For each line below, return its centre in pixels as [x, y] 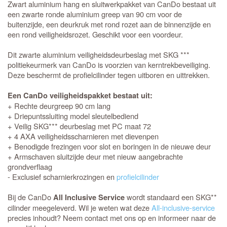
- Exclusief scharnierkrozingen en [62, 177]
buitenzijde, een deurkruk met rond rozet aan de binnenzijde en [109, 24]
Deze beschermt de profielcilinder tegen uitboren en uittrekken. [109, 75]
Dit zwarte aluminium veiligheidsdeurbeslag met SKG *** [99, 54]
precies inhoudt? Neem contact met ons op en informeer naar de [112, 218]
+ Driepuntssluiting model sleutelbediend [73, 116]
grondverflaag [30, 166]
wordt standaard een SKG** [171, 197]
